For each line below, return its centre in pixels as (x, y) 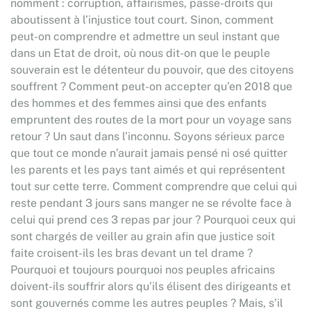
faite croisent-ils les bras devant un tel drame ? (132, 253)
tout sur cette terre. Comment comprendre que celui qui (154, 186)
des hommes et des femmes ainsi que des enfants (138, 103)
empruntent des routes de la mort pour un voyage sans (151, 120)
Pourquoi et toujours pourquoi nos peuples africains (143, 270)
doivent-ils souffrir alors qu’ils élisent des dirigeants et (151, 286)
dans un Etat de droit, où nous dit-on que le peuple (140, 53)
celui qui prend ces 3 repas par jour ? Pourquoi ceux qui (153, 220)
